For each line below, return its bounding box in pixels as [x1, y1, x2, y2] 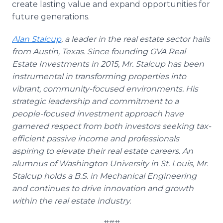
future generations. [12, 12, 90, 21]
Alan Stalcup [12, 34, 61, 44]
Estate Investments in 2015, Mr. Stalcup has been [12, 59, 204, 69]
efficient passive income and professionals [12, 134, 179, 143]
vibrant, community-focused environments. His [12, 84, 198, 94]
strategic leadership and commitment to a [12, 97, 179, 106]
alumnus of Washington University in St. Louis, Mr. [12, 159, 208, 168]
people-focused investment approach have [12, 109, 184, 118]
